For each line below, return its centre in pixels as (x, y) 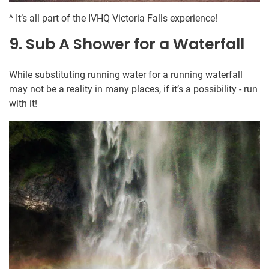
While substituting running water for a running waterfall (126, 75)
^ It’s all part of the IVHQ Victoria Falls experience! (113, 19)
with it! (23, 104)
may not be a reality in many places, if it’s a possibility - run (133, 89)
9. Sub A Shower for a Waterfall (127, 44)
